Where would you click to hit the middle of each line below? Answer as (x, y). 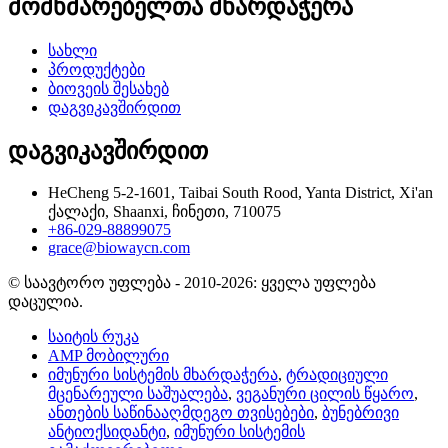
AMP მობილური (108, 356)
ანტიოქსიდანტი (107, 432)
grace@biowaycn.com (119, 248)
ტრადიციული (337, 375)
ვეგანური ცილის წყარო (325, 394)
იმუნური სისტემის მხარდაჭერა (163, 375)
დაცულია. (45, 302)
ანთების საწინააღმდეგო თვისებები (181, 413)
